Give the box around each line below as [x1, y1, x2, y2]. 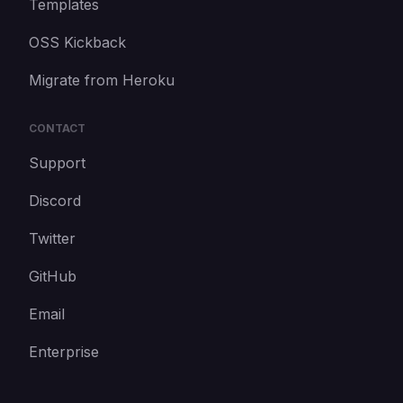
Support [29, 154, 85, 172]
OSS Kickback [29, 33, 126, 51]
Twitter [29, 229, 76, 247]
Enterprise [29, 343, 99, 361]
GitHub [29, 267, 76, 285]
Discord [29, 192, 81, 210]
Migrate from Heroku [29, 71, 175, 89]
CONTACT [29, 121, 85, 135]
